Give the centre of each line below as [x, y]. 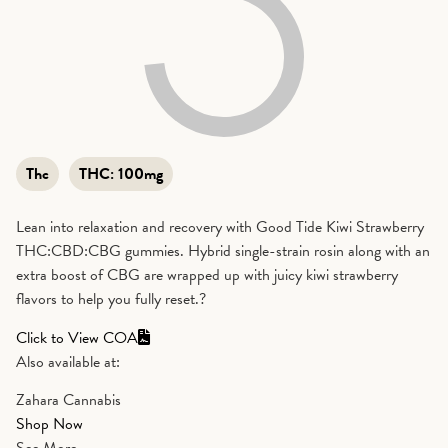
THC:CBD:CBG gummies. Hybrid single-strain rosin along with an [223, 251]
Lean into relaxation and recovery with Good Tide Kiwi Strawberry [220, 227]
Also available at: [68, 361]
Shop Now [49, 424]
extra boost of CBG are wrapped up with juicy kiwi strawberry [207, 275]
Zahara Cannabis [68, 400]
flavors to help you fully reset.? [111, 299]
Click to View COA [77, 337]
